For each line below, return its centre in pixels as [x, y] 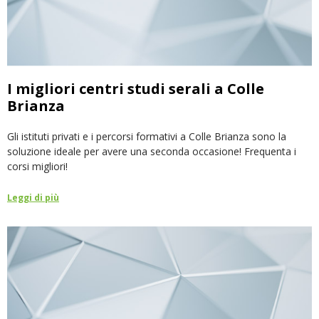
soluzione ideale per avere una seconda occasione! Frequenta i [152, 151]
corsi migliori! [37, 166]
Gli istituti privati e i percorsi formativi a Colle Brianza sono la [147, 136]
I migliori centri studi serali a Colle [136, 88]
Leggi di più [33, 197]
